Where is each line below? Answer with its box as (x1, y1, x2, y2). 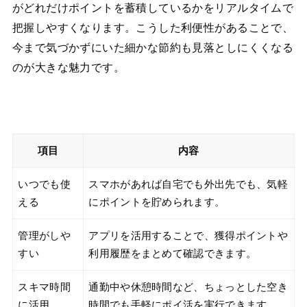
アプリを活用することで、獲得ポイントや (88, 230, 288, 241)
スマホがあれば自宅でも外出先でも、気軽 (88, 178, 288, 190)
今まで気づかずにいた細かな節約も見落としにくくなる (12, 41, 294, 55)
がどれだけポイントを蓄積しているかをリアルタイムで (12, 1, 294, 15)
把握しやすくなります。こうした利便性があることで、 (12, 21, 294, 35)
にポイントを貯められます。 (88, 196, 225, 208)
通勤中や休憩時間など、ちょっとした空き (88, 281, 288, 293)
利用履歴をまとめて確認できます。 (88, 247, 257, 259)
